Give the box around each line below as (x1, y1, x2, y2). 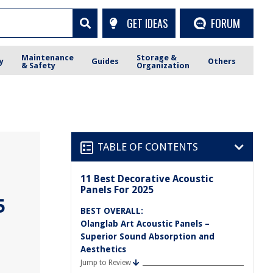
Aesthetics (80, 244, 126, 254)
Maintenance (21, 52, 74, 62)
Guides (91, 57, 119, 66)
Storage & (136, 52, 177, 62)
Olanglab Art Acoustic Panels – (80, 219, 210, 229)
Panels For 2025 (80, 184, 154, 196)
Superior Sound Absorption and (80, 232, 214, 241)
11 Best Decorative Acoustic (80, 173, 213, 185)
